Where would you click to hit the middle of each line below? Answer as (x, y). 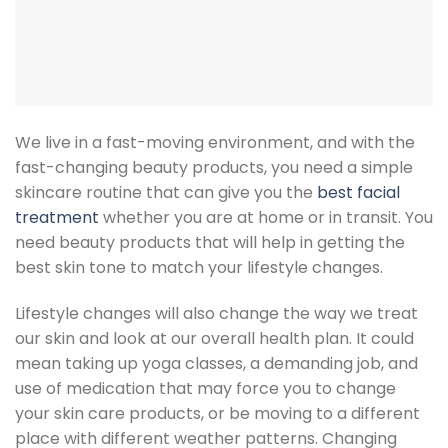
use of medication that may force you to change (205, 389)
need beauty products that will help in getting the (210, 243)
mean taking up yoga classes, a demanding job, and (216, 364)
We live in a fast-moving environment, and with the (215, 143)
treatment (57, 218)
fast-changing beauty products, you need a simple (214, 168)
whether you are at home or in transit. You (266, 218)
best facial (358, 193)
